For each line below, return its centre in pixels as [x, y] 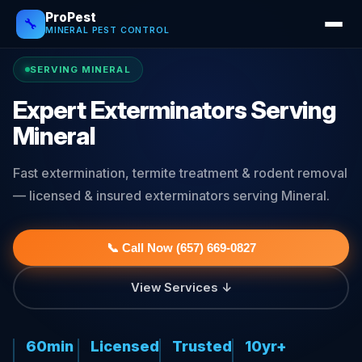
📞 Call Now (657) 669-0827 [181, 248]
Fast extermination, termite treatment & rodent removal [180, 173]
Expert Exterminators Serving [175, 110]
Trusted [202, 346]
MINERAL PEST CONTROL [107, 30]
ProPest [71, 17]
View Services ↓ [181, 287]
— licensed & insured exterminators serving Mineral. [171, 196]
